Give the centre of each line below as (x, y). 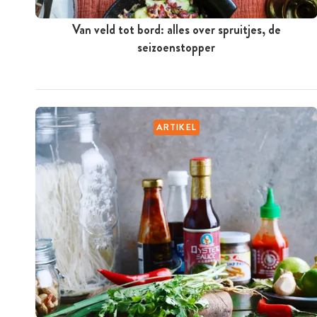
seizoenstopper (177, 47)
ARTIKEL (177, 127)
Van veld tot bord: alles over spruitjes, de (176, 29)
